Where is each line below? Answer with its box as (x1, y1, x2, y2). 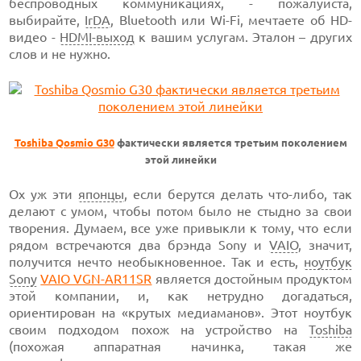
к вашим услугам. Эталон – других (134, 30, 352, 44)
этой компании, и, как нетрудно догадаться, (9, 288, 352, 303)
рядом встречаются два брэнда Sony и (9, 238, 269, 252)
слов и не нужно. (9, 47, 111, 61)
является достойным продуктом (151, 272, 352, 286)
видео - (9, 30, 60, 44)
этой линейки (144, 154, 217, 166)
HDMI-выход (59, 30, 135, 44)
